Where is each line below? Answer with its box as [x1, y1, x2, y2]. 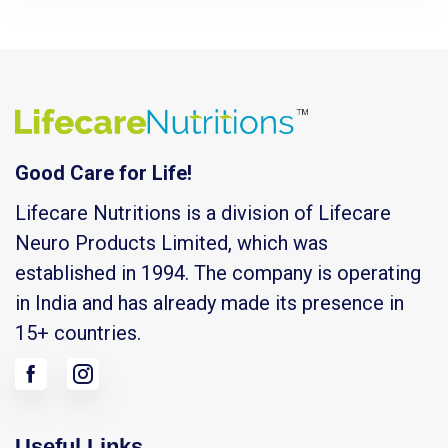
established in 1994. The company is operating [15, 261, 421, 286]
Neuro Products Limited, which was [15, 231, 328, 256]
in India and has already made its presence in [15, 291, 404, 316]
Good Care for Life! [15, 161, 192, 186]
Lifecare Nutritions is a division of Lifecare [15, 201, 391, 226]
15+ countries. [15, 321, 141, 346]
